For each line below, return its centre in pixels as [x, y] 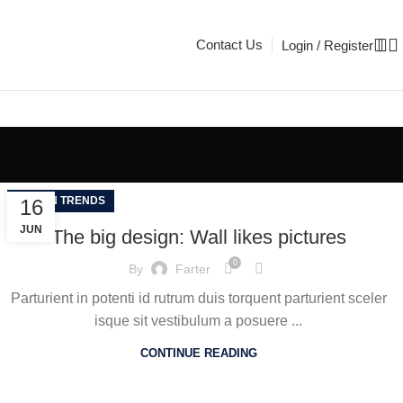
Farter [193, 269]
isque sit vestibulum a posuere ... [199, 321]
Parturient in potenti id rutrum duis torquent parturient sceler [198, 298]
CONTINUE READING [198, 353]
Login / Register [327, 45]
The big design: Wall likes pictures [198, 237]
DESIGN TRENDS [61, 201]
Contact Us [229, 45]
